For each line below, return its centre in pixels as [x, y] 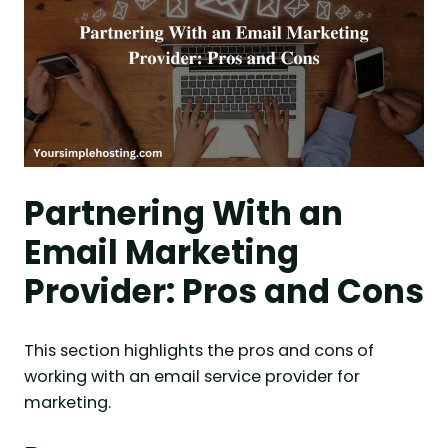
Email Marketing [161, 252]
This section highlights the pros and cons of [199, 350]
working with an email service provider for [192, 376]
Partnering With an [183, 213]
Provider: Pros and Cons [224, 291]
